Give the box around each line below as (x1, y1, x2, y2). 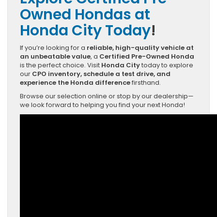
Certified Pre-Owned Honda (99, 51, 194, 61)
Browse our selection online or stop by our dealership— (20, 91, 194, 101)
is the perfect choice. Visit (20, 60, 101, 70)
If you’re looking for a (20, 43, 87, 52)
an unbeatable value (20, 51, 91, 61)
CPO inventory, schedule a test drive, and (32, 69, 170, 78)
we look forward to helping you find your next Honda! (20, 100, 185, 109)
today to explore (140, 60, 193, 70)
